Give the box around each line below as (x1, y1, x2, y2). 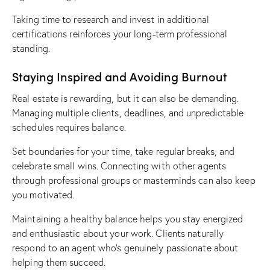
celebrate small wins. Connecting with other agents (12, 159, 227, 172)
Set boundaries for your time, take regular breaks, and (12, 145, 235, 157)
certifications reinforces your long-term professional (12, 27, 228, 40)
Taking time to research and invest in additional (12, 13, 209, 25)
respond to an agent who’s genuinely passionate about (12, 241, 239, 254)
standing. (12, 42, 50, 54)
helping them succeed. (12, 256, 106, 268)
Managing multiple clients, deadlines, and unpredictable (12, 106, 244, 119)
